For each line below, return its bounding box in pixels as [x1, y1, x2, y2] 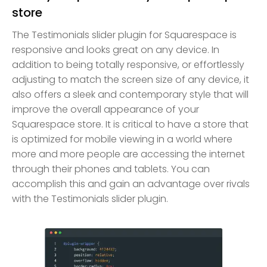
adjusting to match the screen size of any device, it [12, 72, 249, 86]
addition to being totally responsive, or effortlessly [12, 57, 244, 72]
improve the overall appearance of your [12, 102, 199, 116]
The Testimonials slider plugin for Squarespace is [12, 27, 237, 42]
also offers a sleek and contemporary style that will [12, 87, 249, 101]
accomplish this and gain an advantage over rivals [12, 176, 250, 191]
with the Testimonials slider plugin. [12, 191, 168, 206]
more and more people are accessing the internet [12, 147, 245, 161]
